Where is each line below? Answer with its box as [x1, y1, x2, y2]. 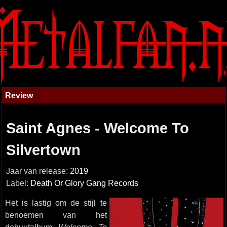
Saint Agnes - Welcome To [6, 120, 189, 136]
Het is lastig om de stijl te [5, 198, 107, 207]
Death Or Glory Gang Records [30, 179, 138, 187]
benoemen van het [5, 210, 107, 219]
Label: [6, 179, 30, 187]
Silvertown [6, 142, 81, 158]
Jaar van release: [6, 167, 70, 175]
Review [5, 91, 33, 100]
